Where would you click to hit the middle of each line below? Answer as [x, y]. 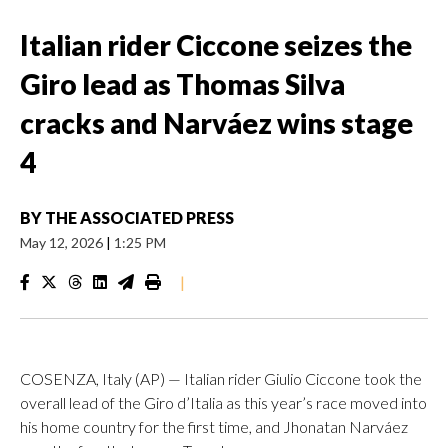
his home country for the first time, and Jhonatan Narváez [214, 426]
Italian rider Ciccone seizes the [216, 45]
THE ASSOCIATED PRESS [139, 217]
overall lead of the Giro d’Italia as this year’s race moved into [223, 402]
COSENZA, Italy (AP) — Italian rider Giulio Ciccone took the [221, 378]
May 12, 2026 [63, 242]
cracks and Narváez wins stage [216, 123]
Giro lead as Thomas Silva [182, 84]
